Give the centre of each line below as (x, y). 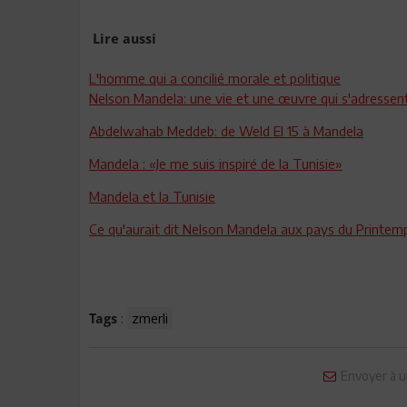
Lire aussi (124, 39)
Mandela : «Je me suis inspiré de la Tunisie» (216, 164)
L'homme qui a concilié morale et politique (215, 78)
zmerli (150, 318)
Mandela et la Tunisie (152, 196)
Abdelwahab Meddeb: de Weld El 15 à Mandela (226, 131)
